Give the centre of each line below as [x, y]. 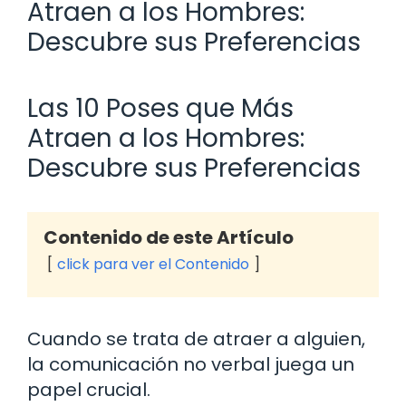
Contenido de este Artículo [169, 237]
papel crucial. [89, 389]
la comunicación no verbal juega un [191, 364]
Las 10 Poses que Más [160, 108]
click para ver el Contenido [153, 264]
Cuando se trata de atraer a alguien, [196, 338]
